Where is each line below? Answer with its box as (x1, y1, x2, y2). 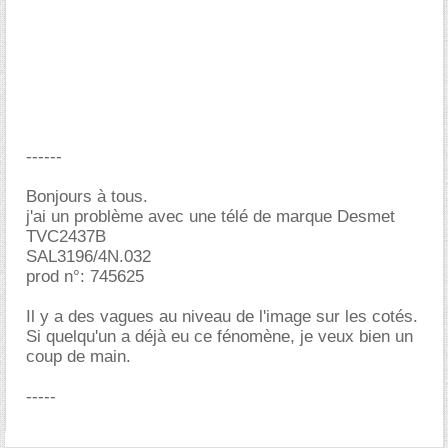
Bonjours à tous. (26, 187, 148, 206)
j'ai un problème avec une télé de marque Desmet (26, 207, 395, 226)
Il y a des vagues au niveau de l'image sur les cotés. (26, 307, 418, 326)
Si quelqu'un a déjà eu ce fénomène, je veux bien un (26, 327, 413, 346)
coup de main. (26, 347, 131, 366)
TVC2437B (26, 227, 106, 246)
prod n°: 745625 (26, 267, 144, 286)
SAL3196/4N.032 (26, 247, 151, 266)
